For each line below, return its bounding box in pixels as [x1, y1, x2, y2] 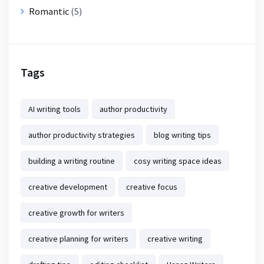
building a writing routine [28, 155, 115, 166]
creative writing [147, 233, 203, 244]
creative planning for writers [28, 233, 128, 244]
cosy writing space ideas [134, 155, 222, 166]
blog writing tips [154, 129, 211, 140]
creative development [28, 181, 107, 192]
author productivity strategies [28, 129, 135, 140]
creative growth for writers [28, 207, 124, 218]
